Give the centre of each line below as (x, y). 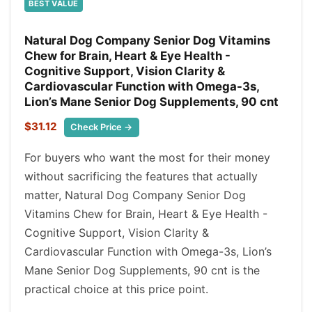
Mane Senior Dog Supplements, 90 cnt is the (142, 270)
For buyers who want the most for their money (147, 157)
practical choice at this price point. (116, 289)
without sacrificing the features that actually (141, 176)
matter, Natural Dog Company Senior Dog (135, 195)
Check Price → (102, 127)
